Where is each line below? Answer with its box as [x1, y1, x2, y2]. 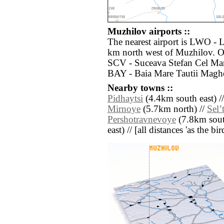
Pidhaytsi [107, 93, 143, 104]
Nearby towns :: [107, 83, 173, 93]
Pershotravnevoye [107, 114, 176, 125]
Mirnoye [107, 104, 140, 114]
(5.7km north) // [140, 104, 207, 114]
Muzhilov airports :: [107, 26, 190, 37]
